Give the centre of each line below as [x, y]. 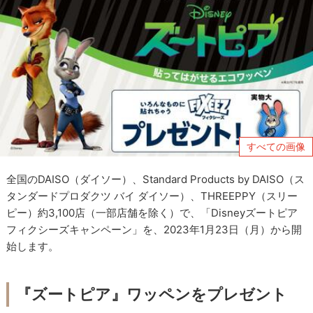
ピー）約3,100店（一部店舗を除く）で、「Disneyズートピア [152, 213]
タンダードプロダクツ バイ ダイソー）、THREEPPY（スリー [152, 196]
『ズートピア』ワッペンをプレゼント [152, 294]
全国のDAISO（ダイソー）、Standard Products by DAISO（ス [156, 180]
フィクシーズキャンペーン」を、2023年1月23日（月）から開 [154, 230]
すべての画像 [276, 146]
